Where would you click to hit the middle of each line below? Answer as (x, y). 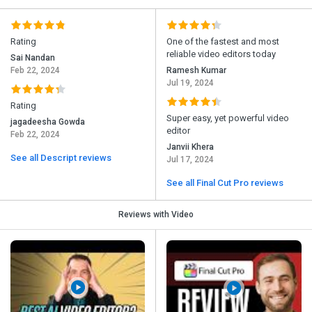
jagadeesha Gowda (48, 122)
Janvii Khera (190, 147)
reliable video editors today (221, 54)
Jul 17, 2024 (190, 160)
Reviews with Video (156, 215)
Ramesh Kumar (196, 71)
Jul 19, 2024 (190, 83)
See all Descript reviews (61, 158)
